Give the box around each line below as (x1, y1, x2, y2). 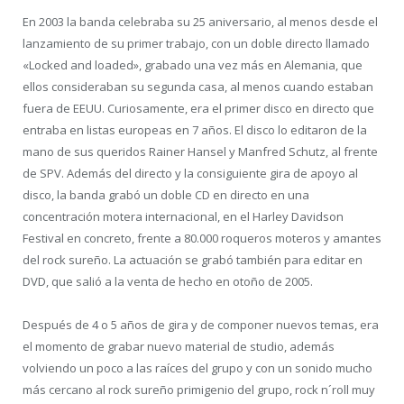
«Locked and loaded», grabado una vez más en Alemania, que (23, 56, 363, 73)
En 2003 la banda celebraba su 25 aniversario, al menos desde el (23, 13, 378, 30)
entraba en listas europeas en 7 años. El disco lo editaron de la (23, 121, 367, 138)
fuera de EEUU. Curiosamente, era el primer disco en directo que (23, 99, 374, 116)
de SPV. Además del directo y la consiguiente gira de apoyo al (23, 164, 358, 181)
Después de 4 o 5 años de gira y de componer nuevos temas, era (23, 316, 379, 333)
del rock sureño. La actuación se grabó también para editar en (23, 251, 363, 268)
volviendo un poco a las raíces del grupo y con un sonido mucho (23, 359, 372, 376)
